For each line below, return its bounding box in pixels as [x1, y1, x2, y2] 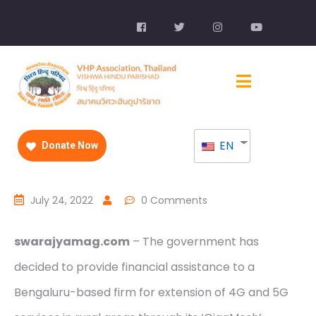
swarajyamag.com [14, 233, 130, 250]
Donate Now [39, 140, 98, 152]
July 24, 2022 [30, 193, 93, 208]
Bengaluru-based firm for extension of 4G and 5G [14, 284, 288, 301]
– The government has [130, 233, 259, 250]
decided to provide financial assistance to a [14, 259, 255, 276]
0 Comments [141, 193, 207, 208]
